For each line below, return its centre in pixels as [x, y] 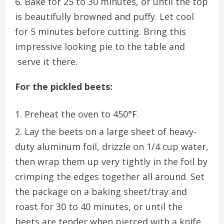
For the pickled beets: [64, 86]
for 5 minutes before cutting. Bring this [100, 31]
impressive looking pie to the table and [100, 46]
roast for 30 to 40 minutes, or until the [99, 206]
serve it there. [46, 61]
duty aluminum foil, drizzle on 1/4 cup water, [112, 146]
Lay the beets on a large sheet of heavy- [110, 131]
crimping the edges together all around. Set [110, 176]
